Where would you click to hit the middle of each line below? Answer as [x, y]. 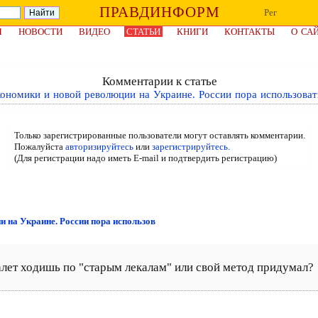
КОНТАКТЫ [250, 32]
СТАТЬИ [143, 32]
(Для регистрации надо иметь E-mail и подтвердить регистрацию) [145, 158]
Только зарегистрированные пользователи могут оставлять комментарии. [159, 135]
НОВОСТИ [40, 32]
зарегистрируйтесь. [191, 147]
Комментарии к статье [159, 81]
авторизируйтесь [99, 147]
